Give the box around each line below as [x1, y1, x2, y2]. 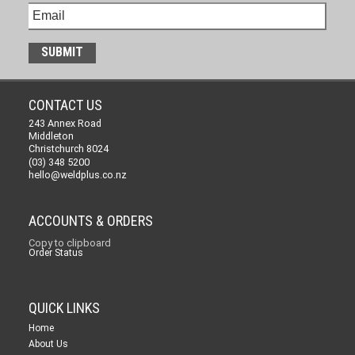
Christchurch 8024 [28, 142, 109, 155]
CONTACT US [28, 96, 102, 113]
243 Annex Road [28, 116, 101, 129]
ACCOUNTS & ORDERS [28, 212, 153, 229]
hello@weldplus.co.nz [28, 168, 127, 181]
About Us [28, 338, 68, 349]
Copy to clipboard [28, 236, 111, 249]
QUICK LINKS [28, 299, 100, 316]
